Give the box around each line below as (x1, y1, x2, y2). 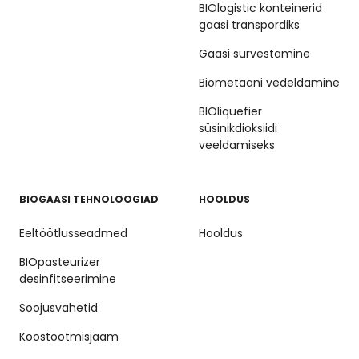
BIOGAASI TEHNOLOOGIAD (19, 192, 159, 206)
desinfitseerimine (19, 270, 116, 287)
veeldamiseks (199, 136, 275, 153)
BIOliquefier (199, 103, 262, 119)
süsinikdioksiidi (199, 119, 277, 136)
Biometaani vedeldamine (199, 74, 340, 91)
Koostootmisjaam (19, 328, 119, 345)
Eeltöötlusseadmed (19, 224, 127, 241)
